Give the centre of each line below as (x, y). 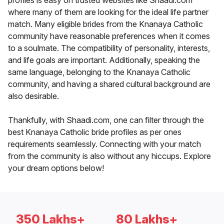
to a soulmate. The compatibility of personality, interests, (109, 48)
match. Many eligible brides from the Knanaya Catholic (105, 24)
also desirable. (33, 96)
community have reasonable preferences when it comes (109, 36)
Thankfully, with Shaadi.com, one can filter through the (106, 120)
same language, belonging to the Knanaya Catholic (99, 72)
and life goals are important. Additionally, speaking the (104, 60)
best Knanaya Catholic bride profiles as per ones (95, 132)
